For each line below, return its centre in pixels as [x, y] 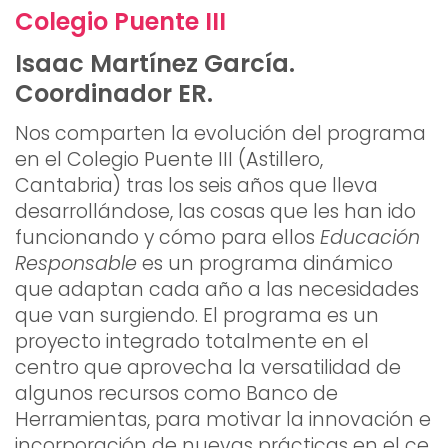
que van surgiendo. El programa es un [197, 316]
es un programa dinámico [265, 264]
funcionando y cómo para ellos [167, 238]
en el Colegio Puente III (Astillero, [169, 160]
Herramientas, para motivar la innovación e [223, 420]
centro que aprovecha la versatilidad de [208, 368]
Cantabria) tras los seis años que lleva [196, 186]
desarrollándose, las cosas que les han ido [215, 212]
